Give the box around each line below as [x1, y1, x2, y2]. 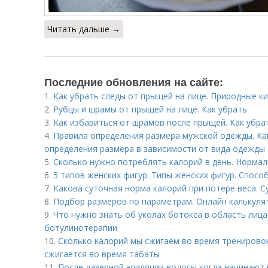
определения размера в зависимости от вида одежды [44, 143, 265, 154]
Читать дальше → [47, 23, 120, 35]
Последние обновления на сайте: [44, 74, 223, 90]
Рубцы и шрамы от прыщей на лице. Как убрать [53, 103, 247, 115]
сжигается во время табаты [44, 248, 160, 260]
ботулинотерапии [44, 222, 117, 233]
